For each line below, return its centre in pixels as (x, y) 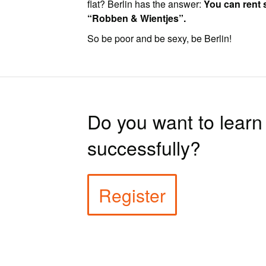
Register (132, 195)
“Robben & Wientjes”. (137, 18)
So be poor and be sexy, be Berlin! (160, 39)
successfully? (144, 148)
